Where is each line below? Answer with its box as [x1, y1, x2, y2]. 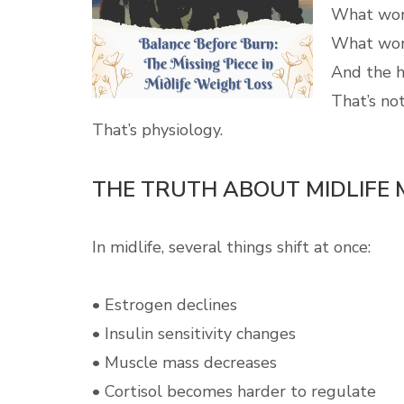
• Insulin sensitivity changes [92, 323, 296, 344]
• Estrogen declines [92, 294, 237, 316]
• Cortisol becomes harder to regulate [92, 381, 376, 402]
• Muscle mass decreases [92, 352, 277, 373]
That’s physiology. [92, 119, 223, 141]
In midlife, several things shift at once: [92, 236, 371, 258]
